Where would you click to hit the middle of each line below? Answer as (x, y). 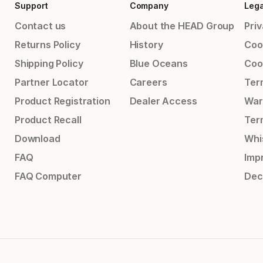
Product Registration (63, 101)
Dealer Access (163, 101)
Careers (148, 82)
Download (38, 139)
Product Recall (48, 120)
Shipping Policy (49, 64)
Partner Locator (52, 82)
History (146, 45)
